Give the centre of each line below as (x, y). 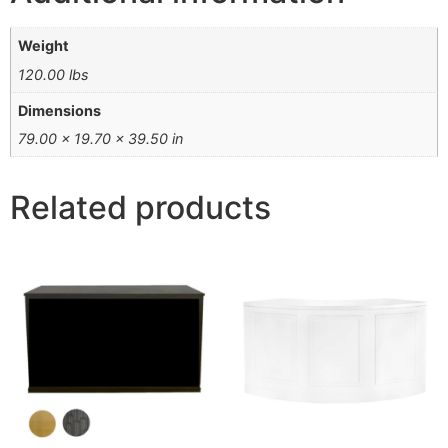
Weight (44, 46)
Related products (140, 208)
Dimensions (60, 110)
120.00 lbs (54, 74)
